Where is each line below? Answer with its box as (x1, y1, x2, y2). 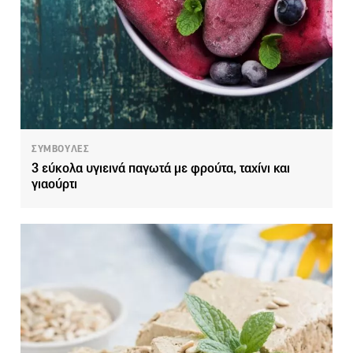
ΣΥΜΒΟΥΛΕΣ (32, 143, 90, 156)
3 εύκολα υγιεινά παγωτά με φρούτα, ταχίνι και (32, 160, 290, 177)
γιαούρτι (32, 176, 77, 193)
